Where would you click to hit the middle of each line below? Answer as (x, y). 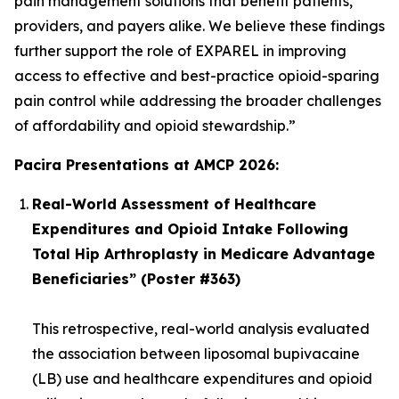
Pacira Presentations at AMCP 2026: (147, 165)
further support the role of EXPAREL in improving (180, 51)
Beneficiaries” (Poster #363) (136, 279)
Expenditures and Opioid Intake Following (190, 229)
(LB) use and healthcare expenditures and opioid (202, 379)
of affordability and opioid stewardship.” (155, 126)
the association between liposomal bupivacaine (196, 354)
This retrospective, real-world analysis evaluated (201, 329)
